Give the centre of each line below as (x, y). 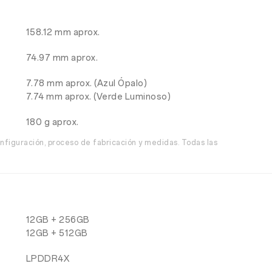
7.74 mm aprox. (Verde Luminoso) (98, 97)
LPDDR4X (48, 259)
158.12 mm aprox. (63, 32)
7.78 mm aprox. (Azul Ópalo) (87, 83)
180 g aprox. (52, 122)
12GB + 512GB (57, 233)
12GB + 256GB (58, 220)
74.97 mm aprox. (62, 58)
